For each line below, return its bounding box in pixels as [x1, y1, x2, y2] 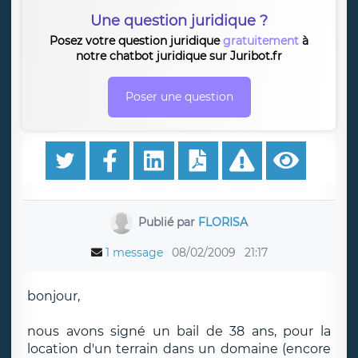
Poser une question [125, 89, 233, 104]
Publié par [138, 214, 199, 229]
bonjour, [27, 288, 80, 304]
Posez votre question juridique [50, 34, 223, 48]
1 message [105, 245, 163, 260]
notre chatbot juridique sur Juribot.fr [76, 49, 282, 63]
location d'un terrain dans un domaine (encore [27, 341, 331, 356]
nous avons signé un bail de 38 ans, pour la [27, 324, 331, 339]
